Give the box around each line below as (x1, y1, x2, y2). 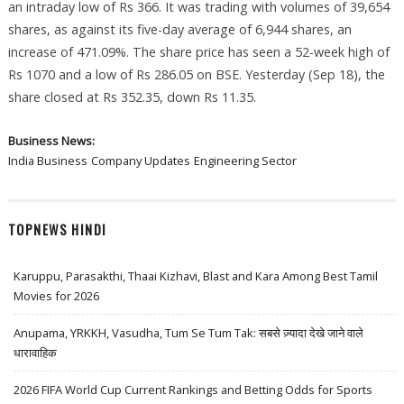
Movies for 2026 (14, 287, 100, 304)
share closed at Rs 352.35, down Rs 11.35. (7, 88, 256, 106)
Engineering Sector (193, 152, 297, 170)
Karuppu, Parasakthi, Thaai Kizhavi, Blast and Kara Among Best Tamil (14, 267, 379, 284)
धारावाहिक (14, 344, 58, 361)
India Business (7, 152, 87, 170)
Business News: (7, 133, 97, 150)
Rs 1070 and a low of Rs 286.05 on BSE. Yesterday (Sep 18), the (7, 66, 385, 84)
